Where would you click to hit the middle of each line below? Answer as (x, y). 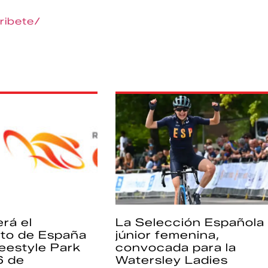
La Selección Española (190, 222)
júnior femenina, (167, 235)
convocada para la (176, 247)
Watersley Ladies (171, 260)
